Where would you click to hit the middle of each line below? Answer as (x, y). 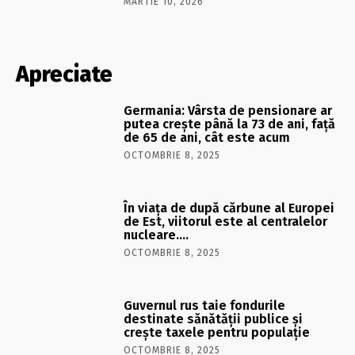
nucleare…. (157, 235)
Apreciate (64, 74)
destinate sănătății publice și (214, 319)
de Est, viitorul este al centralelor (226, 222)
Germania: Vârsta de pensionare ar (228, 111)
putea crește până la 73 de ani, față (230, 124)
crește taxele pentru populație (217, 333)
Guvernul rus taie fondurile (205, 306)
